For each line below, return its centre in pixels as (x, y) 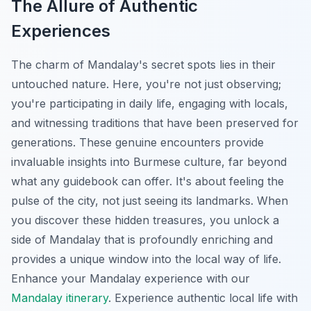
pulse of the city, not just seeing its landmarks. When (150, 200)
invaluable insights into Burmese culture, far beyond (149, 161)
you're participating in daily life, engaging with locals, (150, 103)
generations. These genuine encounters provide (137, 142)
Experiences (61, 31)
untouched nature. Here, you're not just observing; (146, 84)
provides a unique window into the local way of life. (146, 259)
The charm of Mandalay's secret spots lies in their (143, 64)
